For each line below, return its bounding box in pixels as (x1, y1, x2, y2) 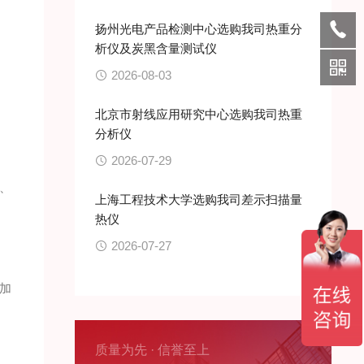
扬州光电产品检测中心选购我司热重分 (94, 22, 302, 36)
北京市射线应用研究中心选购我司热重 (94, 107, 302, 121)
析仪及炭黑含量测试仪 (94, 41, 217, 55)
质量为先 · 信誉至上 (94, 343, 210, 357)
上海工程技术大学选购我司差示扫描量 (94, 193, 302, 206)
